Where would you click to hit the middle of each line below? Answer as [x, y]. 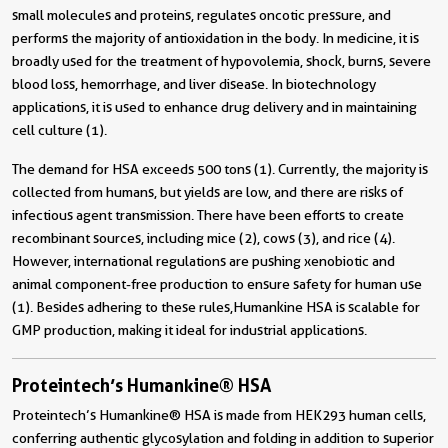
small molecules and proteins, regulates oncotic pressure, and [201, 15]
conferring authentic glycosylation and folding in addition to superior [223, 438]
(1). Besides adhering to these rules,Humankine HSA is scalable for [216, 307]
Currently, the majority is [353, 169]
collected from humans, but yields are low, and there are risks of [207, 192]
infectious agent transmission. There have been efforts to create [208, 215]
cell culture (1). [59, 130]
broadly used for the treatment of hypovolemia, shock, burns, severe [221, 61]
